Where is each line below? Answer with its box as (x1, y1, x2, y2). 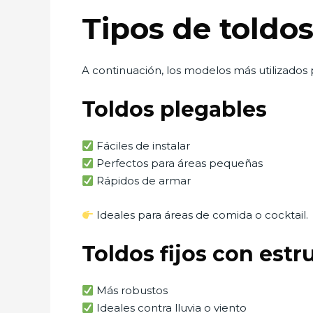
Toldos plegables (82, 96, 267, 122)
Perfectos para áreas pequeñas (94, 156, 263, 170)
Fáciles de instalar (94, 139, 191, 152)
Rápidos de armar (94, 174, 191, 187)
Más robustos (94, 284, 168, 297)
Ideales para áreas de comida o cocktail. (94, 208, 309, 221)
